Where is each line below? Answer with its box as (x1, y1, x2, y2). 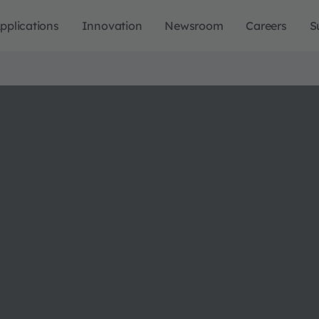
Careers (246, 19, 287, 33)
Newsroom (164, 19, 224, 33)
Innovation (81, 19, 142, 33)
